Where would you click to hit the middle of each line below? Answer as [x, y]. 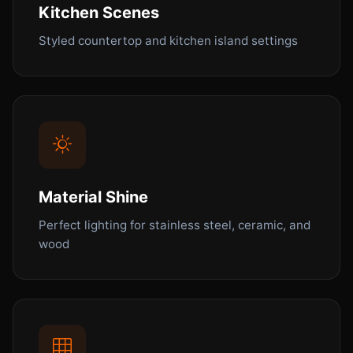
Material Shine [93, 197]
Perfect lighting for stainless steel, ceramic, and [175, 225]
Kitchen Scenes [99, 12]
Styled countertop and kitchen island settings [168, 40]
